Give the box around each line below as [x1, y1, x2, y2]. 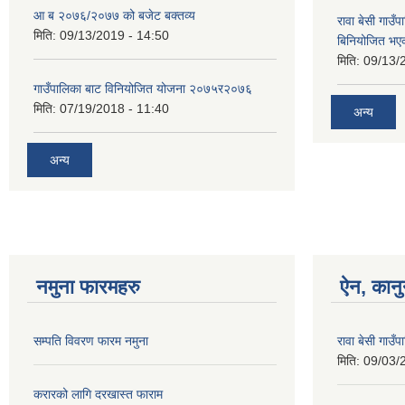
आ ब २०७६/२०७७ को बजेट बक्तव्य [33, 8, 195, 23]
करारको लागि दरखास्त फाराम [33, 386, 163, 401]
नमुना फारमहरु [36, 275, 140, 298]
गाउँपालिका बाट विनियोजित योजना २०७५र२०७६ [33, 81, 252, 96]
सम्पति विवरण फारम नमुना [33, 333, 148, 348]
